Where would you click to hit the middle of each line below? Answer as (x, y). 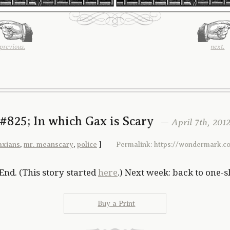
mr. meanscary (49, 144)
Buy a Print (117, 204)
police (87, 144)
